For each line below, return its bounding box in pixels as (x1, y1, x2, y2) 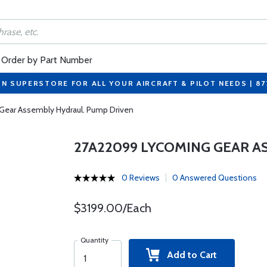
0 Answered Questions (172, 172, 257, 183)
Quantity (80, 235, 108, 244)
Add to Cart (160, 249, 218, 260)
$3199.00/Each (73, 201, 151, 215)
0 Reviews (121, 172, 160, 183)
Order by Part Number (1, 54, 92, 66)
